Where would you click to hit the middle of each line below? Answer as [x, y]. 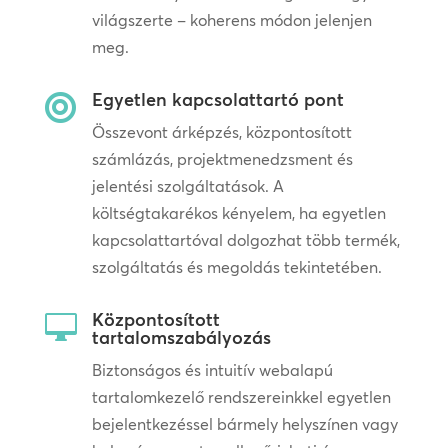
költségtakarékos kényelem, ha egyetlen [238, 213]
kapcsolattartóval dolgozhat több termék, [245, 240]
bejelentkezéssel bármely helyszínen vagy [244, 424]
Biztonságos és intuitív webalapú [212, 370]
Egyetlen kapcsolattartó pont [217, 100]
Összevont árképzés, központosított [221, 132]
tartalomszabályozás [181, 338]
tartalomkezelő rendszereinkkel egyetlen [241, 397]
